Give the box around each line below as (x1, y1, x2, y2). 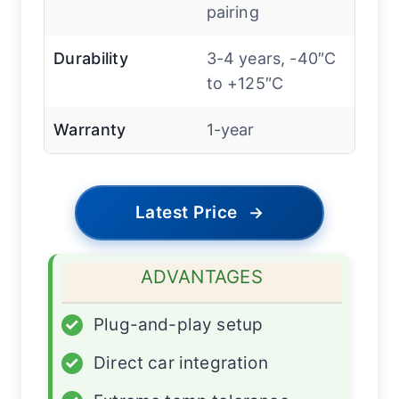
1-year (206, 120, 255, 140)
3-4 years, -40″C (206, 49, 337, 69)
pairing (206, 3, 259, 22)
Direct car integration (94, 353, 268, 374)
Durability (53, 49, 128, 69)
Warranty (53, 120, 126, 140)
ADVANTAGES (141, 265, 263, 289)
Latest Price (134, 202, 238, 224)
